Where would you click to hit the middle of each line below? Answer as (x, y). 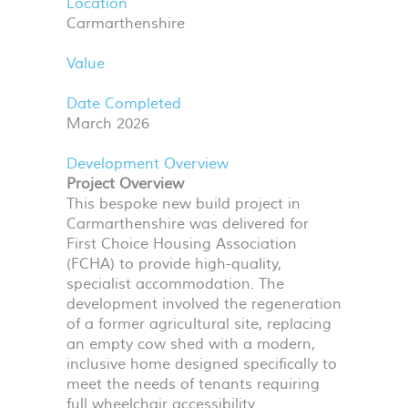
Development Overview (148, 164)
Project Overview (125, 184)
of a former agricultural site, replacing (199, 324)
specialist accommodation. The (175, 284)
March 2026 (108, 124)
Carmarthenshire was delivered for (188, 224)
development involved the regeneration (204, 304)
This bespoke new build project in (184, 204)
